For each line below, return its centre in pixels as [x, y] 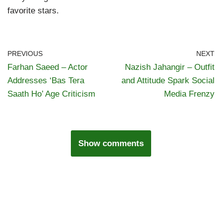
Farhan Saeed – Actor [48, 67]
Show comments [111, 144]
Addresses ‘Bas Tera [46, 81]
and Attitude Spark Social [168, 81]
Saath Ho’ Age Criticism [51, 94]
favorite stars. [33, 11]
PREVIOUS [25, 54]
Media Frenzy [189, 94]
